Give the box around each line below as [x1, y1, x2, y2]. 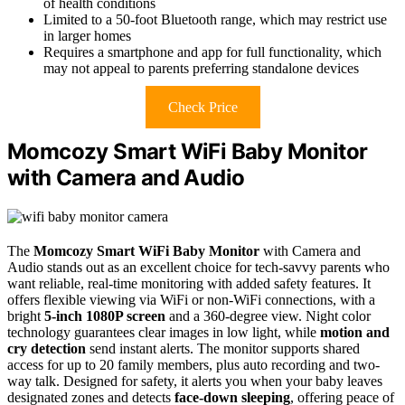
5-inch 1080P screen [44, 308, 165, 325]
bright [7, 308, 44, 325]
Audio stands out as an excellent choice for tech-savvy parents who [7, 259, 390, 276]
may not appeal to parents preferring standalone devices [43, 61, 359, 77]
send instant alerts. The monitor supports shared [86, 341, 360, 357]
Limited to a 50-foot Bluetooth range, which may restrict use [43, 12, 387, 28]
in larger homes [43, 28, 131, 44]
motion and [320, 325, 390, 341]
